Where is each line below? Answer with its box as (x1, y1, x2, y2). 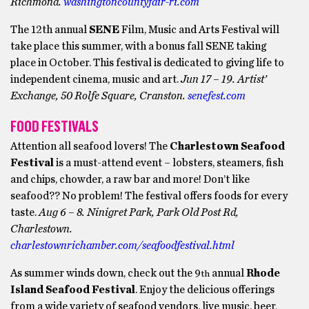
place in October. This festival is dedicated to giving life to (10, 57, 284, 68)
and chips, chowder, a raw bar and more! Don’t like (10, 174, 250, 185)
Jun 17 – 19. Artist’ (181, 74, 267, 85)
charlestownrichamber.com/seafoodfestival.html (10, 240, 235, 251)
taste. (10, 207, 39, 218)
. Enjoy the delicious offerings (135, 284, 275, 295)
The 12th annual (10, 24, 89, 35)
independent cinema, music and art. (10, 74, 181, 85)
